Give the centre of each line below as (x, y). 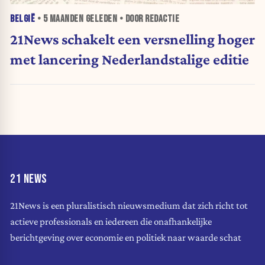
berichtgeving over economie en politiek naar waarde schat (126, 238)
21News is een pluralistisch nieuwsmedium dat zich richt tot (129, 206)
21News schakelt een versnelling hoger (132, 39)
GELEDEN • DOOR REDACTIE (131, 19)
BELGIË (22, 19)
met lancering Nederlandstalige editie (130, 59)
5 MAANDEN (63, 19)
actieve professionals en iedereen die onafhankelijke (111, 222)
